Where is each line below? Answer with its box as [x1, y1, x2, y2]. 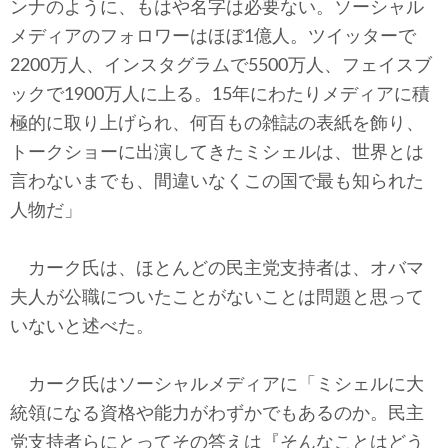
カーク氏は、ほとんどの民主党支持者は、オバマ [10, 260, 424, 278]
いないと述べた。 [10, 318, 154, 336]
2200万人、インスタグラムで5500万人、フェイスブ [10, 57, 432, 75]
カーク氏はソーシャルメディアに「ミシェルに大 [10, 376, 424, 394]
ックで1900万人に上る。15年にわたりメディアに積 [10, 86, 430, 104]
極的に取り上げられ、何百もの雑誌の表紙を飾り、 [10, 115, 424, 133]
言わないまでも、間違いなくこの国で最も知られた [10, 173, 424, 191]
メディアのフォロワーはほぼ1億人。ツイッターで [10, 28, 416, 46]
